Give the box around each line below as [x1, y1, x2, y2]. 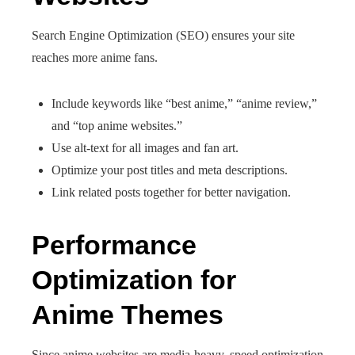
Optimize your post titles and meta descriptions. [52, 163, 288, 177]
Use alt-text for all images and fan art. [52, 141, 239, 155]
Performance [32, 230, 197, 260]
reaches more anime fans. [32, 51, 158, 64]
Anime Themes [32, 300, 223, 330]
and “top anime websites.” [52, 119, 182, 132]
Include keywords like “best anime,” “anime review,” [52, 97, 317, 110]
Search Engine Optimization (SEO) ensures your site [32, 29, 295, 42]
